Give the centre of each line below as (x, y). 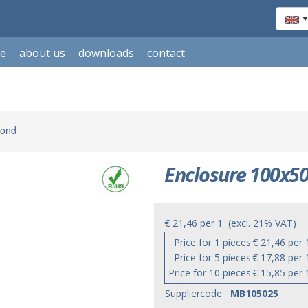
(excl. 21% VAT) (260, 223)
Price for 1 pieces (212, 242)
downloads (106, 53)
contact (166, 53)
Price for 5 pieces (212, 257)
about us (42, 53)
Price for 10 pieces (210, 273)
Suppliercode (194, 293)
